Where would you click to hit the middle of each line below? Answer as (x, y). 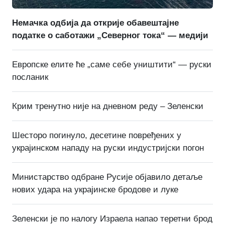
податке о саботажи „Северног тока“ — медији (110, 35)
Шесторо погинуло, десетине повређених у (97, 135)
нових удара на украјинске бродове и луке (95, 189)
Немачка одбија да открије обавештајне (95, 23)
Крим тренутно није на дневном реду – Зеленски (108, 106)
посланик (30, 77)
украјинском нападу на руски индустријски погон (108, 148)
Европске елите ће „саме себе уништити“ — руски (112, 64)
